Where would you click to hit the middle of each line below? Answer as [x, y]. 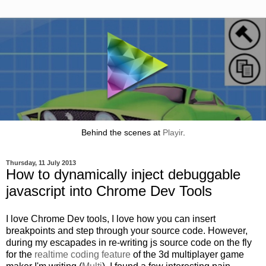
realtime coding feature [83, 255]
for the [20, 255]
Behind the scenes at [122, 133]
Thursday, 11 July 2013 [41, 162]
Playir [172, 133]
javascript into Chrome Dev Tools [109, 191]
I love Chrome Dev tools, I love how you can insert [111, 219]
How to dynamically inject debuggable [123, 174]
